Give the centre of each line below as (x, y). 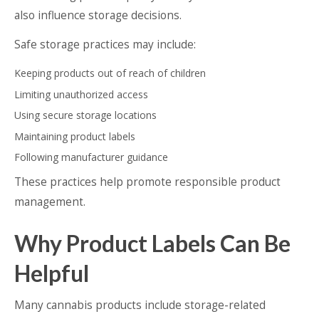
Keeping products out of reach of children (110, 73)
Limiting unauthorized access (81, 94)
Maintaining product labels (75, 136)
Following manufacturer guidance (91, 157)
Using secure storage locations (85, 115)
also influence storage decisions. (98, 16)
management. (50, 202)
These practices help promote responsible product (147, 182)
